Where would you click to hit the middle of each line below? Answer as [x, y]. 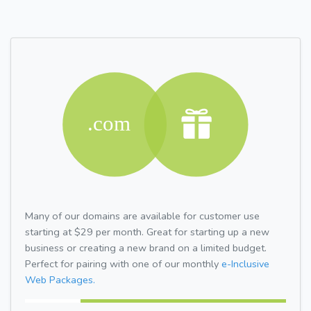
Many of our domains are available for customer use [142, 216]
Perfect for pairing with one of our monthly [123, 263]
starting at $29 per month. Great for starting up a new [147, 232]
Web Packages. [60, 279]
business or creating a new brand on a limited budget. [146, 247]
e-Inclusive [245, 263]
